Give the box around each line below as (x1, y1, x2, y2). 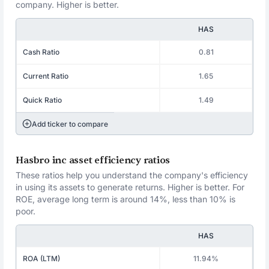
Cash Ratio (23, 47, 60, 56)
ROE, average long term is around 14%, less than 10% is (16, 194, 236, 204)
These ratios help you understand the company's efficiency (16, 170, 249, 180)
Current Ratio (23, 71, 69, 80)
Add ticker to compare (32, 119, 109, 128)
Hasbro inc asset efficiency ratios (16, 154, 171, 166)
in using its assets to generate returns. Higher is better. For (16, 182, 245, 192)
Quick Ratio (23, 95, 62, 104)
